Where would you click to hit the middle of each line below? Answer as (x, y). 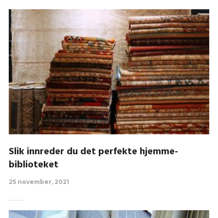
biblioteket (33, 165)
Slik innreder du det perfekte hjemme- (93, 152)
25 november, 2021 (39, 182)
